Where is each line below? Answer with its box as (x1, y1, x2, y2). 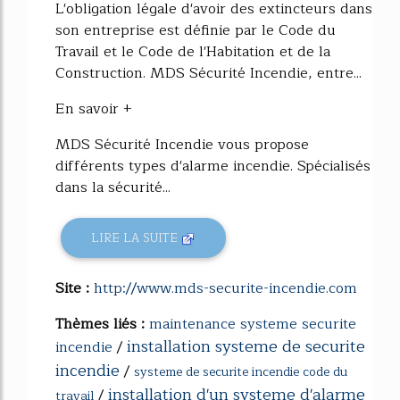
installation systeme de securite (127, 333, 365, 361)
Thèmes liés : (55, 312, 149, 337)
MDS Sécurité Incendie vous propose (55, 132, 309, 156)
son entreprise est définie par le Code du (55, 18, 336, 42)
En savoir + (55, 96, 132, 121)
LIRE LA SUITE (91, 228, 182, 247)
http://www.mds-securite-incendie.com (94, 277, 357, 301)
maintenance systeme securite (149, 312, 356, 337)
